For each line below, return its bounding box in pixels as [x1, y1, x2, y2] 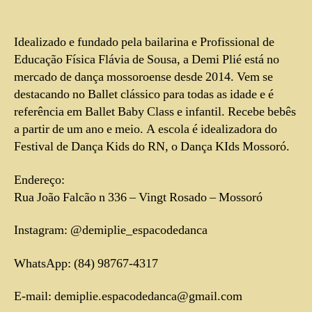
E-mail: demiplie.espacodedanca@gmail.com [14, 288, 242, 305]
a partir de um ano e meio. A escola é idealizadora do [14, 121, 277, 138]
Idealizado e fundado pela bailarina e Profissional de [14, 34, 274, 51]
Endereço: [14, 171, 65, 188]
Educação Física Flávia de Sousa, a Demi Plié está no [14, 52, 279, 68]
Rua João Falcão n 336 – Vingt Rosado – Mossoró [14, 189, 263, 205]
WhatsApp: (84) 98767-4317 [14, 255, 158, 272]
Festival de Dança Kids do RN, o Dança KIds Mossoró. [14, 139, 290, 155]
